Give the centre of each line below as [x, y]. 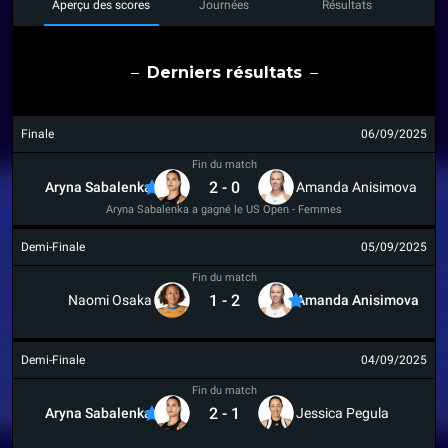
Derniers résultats [224, 72]
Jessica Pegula [342, 413]
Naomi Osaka [110, 300]
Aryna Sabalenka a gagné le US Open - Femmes [224, 209]
